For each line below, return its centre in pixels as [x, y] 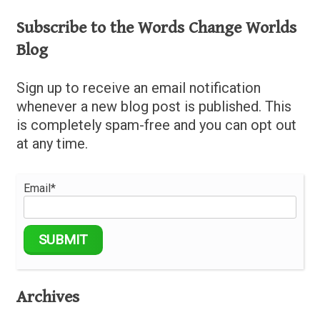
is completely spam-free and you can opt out [156, 125]
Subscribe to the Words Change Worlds [156, 27]
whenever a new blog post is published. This [154, 106]
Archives [48, 297]
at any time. [52, 143]
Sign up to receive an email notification [139, 87]
